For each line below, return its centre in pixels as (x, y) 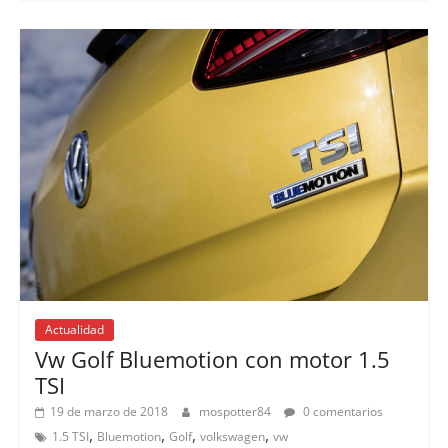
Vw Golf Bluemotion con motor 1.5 (212, 358)
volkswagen (232, 436)
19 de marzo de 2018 (108, 411)
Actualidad (74, 329)
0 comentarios (341, 411)
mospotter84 (236, 411)
